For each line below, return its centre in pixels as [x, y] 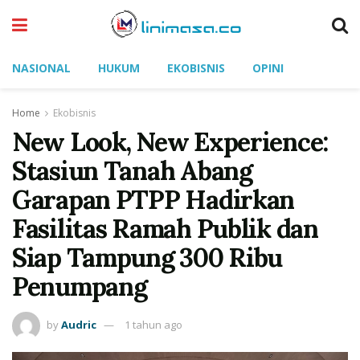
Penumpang [80, 286]
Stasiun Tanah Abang [132, 171]
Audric [79, 324]
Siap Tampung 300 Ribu [147, 258]
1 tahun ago [153, 324]
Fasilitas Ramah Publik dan [165, 229]
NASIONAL [41, 68]
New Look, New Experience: [170, 142]
